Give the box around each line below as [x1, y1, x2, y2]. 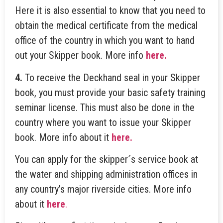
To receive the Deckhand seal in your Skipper [22, 71, 200, 84]
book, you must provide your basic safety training [15, 86, 206, 99]
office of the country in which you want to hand [15, 34, 195, 47]
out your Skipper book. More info [15, 49, 146, 62]
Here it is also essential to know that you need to [15, 4, 206, 17]
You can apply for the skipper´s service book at [15, 153, 198, 165]
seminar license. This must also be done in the [15, 101, 195, 113]
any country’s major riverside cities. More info [15, 183, 192, 195]
